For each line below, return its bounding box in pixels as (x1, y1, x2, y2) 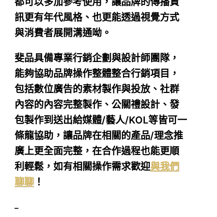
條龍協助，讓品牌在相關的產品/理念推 (15, 129, 183, 141)
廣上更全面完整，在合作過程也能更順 (15, 145, 179, 157)
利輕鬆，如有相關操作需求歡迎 (15, 160, 150, 172)
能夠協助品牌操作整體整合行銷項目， (15, 67, 179, 79)
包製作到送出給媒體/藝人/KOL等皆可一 (15, 114, 187, 126)
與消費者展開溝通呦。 (15, 27, 111, 39)
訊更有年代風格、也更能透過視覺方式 (15, 11, 179, 23)
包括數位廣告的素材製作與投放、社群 (15, 83, 179, 95)
